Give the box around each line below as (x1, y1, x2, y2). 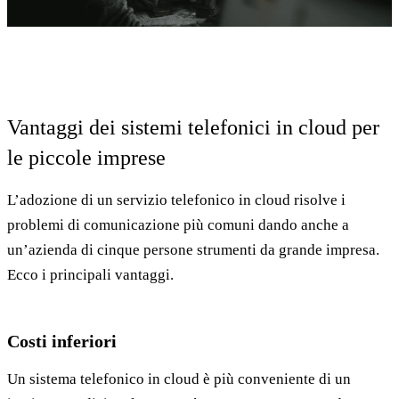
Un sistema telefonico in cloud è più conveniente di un (7, 370, 351, 387)
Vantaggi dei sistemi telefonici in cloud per (7, 115, 379, 139)
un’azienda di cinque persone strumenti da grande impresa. (7, 240, 379, 258)
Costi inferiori (7, 330, 117, 351)
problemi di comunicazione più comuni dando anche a (7, 216, 349, 233)
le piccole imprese (7, 145, 166, 169)
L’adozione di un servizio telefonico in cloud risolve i (7, 191, 346, 208)
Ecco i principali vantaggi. (7, 265, 174, 283)
